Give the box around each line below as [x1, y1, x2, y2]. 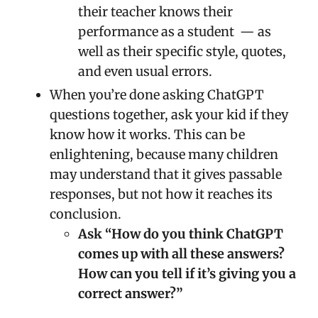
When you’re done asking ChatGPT [50, 87, 264, 104]
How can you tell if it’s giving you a [78, 265, 296, 283]
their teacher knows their [78, 4, 233, 21]
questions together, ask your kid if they [50, 106, 288, 124]
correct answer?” [78, 285, 183, 302]
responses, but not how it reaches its [50, 186, 273, 203]
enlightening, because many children [50, 146, 278, 163]
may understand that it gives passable [50, 166, 282, 183]
